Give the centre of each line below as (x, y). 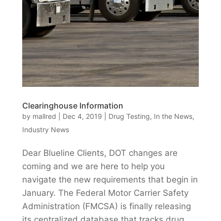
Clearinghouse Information (73, 106)
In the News (173, 116)
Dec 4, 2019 (82, 116)
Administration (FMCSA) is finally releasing (106, 206)
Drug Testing (129, 116)
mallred (44, 116)
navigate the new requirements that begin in (110, 180)
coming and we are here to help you (93, 166)
